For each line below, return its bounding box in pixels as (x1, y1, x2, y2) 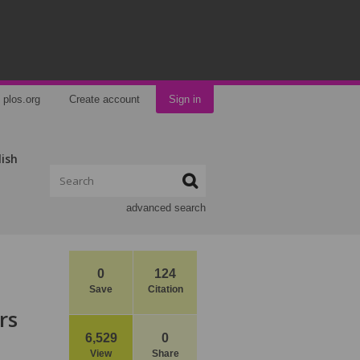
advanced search (126, 202, 206, 214)
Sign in (169, 93, 201, 105)
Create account (69, 93, 140, 105)
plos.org (3, 93, 40, 105)
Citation (147, 284, 183, 295)
